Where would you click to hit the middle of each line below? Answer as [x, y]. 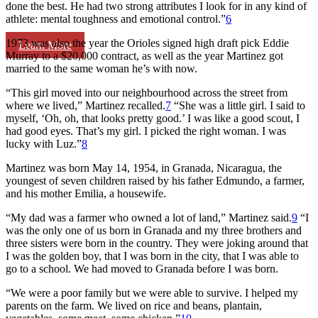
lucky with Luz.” [44, 143]
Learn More [45, 45]
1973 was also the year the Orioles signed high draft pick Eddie [147, 43]
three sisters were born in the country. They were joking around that [157, 243]
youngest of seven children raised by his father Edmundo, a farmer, [155, 180]
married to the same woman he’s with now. [102, 68]
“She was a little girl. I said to [238, 105]
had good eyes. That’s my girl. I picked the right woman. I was [146, 131]
